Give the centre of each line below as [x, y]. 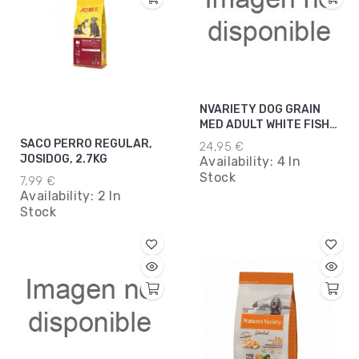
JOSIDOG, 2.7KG [64, 159]
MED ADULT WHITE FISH [264, 125]
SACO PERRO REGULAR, [86, 144]
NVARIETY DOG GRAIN [260, 110]
